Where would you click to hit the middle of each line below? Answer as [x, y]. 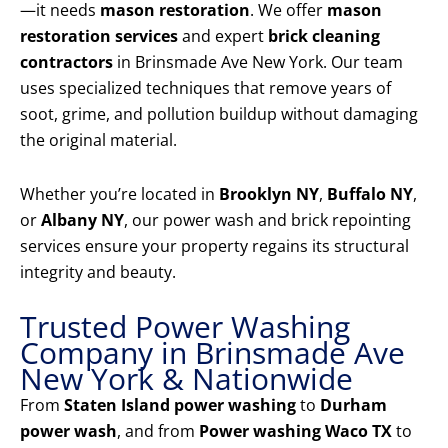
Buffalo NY [370, 194]
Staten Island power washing [180, 405]
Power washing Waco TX [295, 431]
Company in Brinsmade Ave [212, 353]
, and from [158, 431]
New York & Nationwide [186, 379]
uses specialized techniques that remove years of [205, 88]
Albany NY [82, 220]
